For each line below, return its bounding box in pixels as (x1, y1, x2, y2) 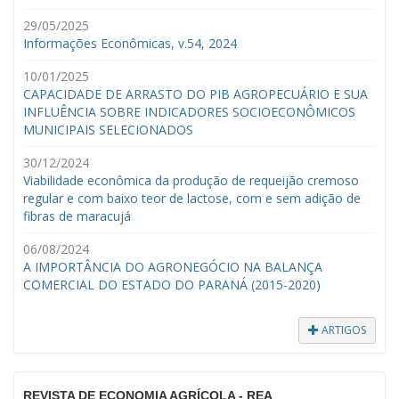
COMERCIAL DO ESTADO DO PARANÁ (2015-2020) (23, 275, 321, 293)
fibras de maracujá (23, 207, 131, 224)
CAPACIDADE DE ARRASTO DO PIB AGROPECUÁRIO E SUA (23, 85, 368, 102)
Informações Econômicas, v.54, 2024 (23, 34, 237, 52)
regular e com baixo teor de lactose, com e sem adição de (23, 189, 361, 207)
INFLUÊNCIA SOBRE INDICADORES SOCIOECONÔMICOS (23, 102, 355, 120)
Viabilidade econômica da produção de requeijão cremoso (23, 171, 359, 189)
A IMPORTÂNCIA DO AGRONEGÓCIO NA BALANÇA (23, 257, 322, 275)
